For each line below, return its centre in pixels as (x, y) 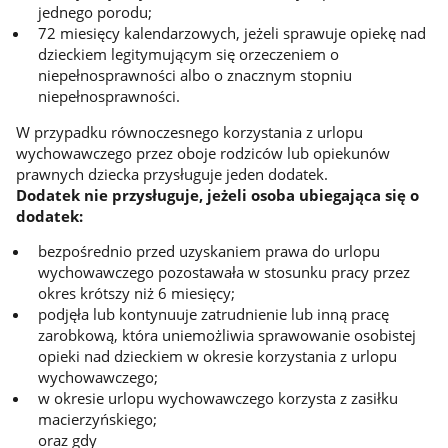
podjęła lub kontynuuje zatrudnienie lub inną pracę (213, 314)
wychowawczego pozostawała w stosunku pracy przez (223, 272)
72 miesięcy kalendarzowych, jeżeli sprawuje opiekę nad (231, 33)
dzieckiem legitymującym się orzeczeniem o (188, 54)
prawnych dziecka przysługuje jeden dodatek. (171, 173)
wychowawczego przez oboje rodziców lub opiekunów (202, 152)
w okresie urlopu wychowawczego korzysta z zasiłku (217, 398)
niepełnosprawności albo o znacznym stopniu (194, 75)
